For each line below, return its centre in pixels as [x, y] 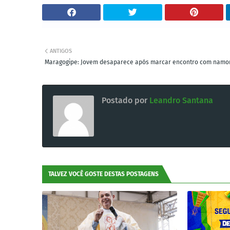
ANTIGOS [61, 51]
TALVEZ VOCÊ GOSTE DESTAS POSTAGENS [103, 174]
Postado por [124, 101]
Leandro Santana [180, 101]
